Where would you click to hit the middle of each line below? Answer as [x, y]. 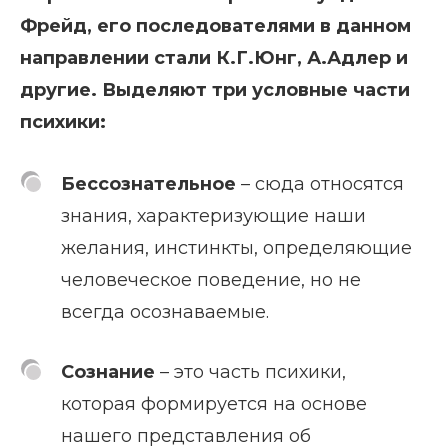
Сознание [110, 371]
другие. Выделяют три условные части [215, 89]
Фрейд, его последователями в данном [215, 25]
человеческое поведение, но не [211, 279]
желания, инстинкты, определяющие [236, 247]
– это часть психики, [253, 371]
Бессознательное [148, 183]
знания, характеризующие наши [213, 215]
